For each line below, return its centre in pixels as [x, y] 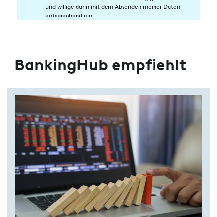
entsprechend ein [69, 15]
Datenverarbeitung [65, 26]
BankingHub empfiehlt [100, 65]
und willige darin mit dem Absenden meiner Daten [113, 7]
